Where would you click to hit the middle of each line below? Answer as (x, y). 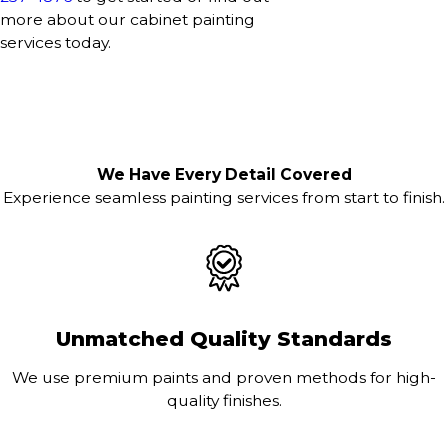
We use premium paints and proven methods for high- (224, 377)
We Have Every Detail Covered (224, 175)
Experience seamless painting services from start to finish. (224, 198)
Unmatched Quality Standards (224, 339)
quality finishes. (224, 400)
